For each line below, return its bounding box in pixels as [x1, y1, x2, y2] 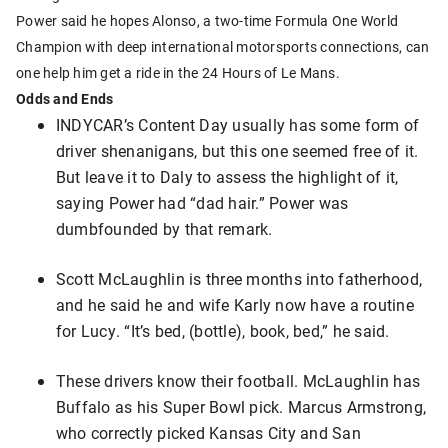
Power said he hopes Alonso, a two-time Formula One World [16, 11, 398, 31]
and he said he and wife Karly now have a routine [56, 294, 414, 316]
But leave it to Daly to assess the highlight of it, [56, 166, 399, 188]
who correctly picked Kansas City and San [56, 422, 361, 444]
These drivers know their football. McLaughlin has [56, 370, 421, 392]
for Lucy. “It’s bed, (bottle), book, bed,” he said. [56, 320, 390, 342]
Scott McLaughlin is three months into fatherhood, [56, 268, 423, 290]
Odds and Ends [16, 89, 114, 109]
